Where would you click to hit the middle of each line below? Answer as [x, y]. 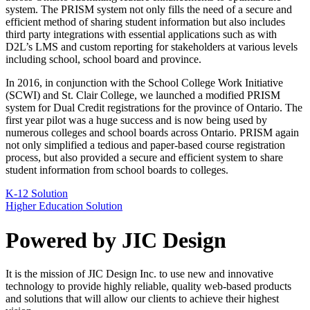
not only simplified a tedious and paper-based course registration [145, 145]
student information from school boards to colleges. [117, 170]
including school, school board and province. [103, 60]
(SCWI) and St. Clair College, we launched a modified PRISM [143, 95]
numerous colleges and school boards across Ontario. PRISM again [152, 133]
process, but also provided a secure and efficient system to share [144, 158]
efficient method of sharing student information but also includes [145, 22]
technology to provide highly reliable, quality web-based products [148, 286]
